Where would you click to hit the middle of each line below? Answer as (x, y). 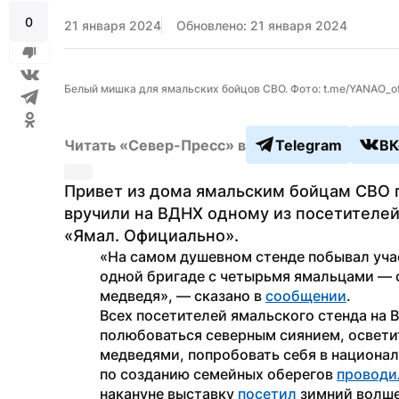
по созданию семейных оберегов (218, 374)
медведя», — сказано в (183, 296)
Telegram (309, 145)
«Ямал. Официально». (151, 236)
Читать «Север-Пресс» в (155, 145)
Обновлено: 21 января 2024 (262, 25)
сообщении (306, 296)
